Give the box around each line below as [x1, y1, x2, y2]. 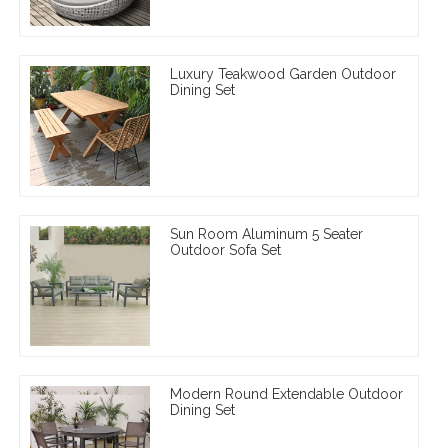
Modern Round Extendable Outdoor [170, 385, 403, 402]
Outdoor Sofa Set [170, 241, 281, 258]
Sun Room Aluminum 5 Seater [170, 225, 363, 242]
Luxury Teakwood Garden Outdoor [170, 65, 396, 82]
